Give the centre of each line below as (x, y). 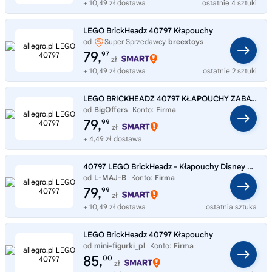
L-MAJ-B (110, 177)
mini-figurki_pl (120, 245)
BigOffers (111, 109)
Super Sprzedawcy (135, 41)
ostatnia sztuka (231, 206)
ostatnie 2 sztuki (230, 70)
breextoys (186, 41)
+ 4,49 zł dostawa (113, 138)
